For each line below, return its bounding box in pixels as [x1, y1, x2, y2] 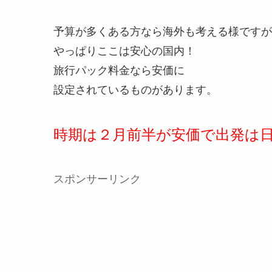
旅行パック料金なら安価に [53, 61, 185, 78]
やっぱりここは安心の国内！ [53, 42, 195, 58]
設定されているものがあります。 [53, 81, 217, 97]
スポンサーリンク [53, 170, 141, 186]
